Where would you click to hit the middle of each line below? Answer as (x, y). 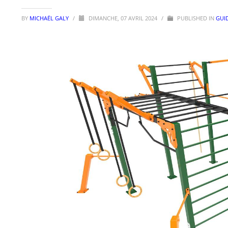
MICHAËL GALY (50, 18)
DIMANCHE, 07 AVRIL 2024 (124, 18)
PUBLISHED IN (196, 18)
